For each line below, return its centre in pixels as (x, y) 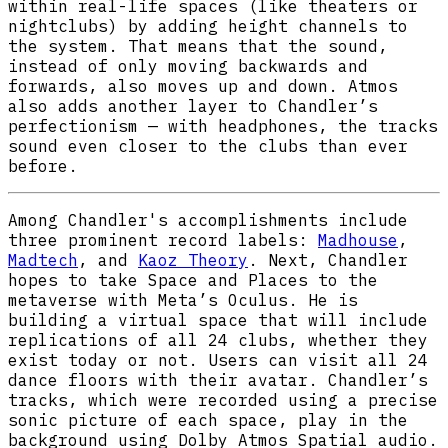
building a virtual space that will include (218, 319)
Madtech (43, 259)
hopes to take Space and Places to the (193, 279)
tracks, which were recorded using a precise (223, 399)
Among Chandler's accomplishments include (208, 219)
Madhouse (358, 239)
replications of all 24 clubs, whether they (218, 339)
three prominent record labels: (163, 239)
